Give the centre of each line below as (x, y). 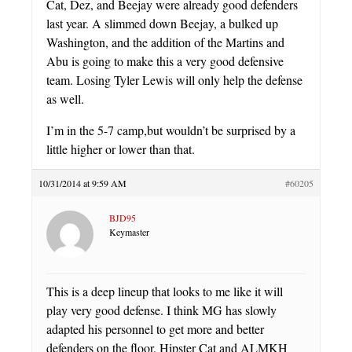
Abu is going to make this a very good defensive (165, 60)
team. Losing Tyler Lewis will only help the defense (174, 79)
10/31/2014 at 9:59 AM (82, 183)
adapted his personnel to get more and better (155, 328)
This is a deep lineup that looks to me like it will (165, 291)
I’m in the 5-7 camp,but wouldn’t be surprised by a (171, 130)
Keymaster (129, 231)
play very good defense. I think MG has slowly (161, 310)
